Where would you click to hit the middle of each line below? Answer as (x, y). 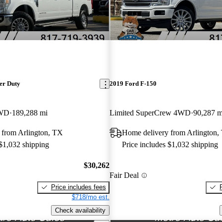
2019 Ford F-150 (133, 84)
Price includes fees (78, 187)
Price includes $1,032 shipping (170, 145)
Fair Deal (124, 175)
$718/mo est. (90, 197)
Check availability (80, 210)
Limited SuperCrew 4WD (150, 113)
